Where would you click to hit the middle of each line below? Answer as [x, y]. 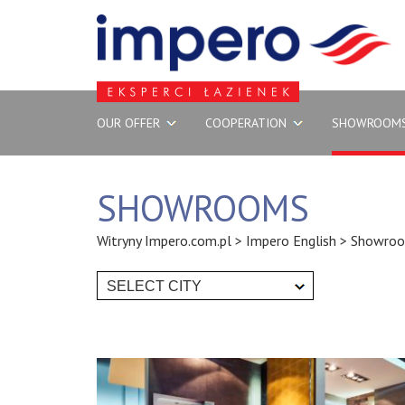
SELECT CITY [154, 286]
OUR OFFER [128, 123]
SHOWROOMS [203, 208]
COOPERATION [246, 123]
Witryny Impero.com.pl [164, 240]
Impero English [291, 240]
